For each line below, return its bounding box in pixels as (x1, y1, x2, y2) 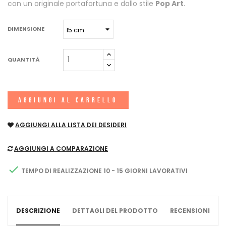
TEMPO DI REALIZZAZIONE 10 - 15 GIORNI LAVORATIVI (20, 166, 188, 176)
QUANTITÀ (8, 55, 40, 64)
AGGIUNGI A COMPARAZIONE (14, 144, 108, 153)
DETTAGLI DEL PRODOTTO (72, 206, 158, 215)
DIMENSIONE (8, 25, 44, 33)
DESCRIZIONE (16, 206, 60, 215)
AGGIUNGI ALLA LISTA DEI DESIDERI (15, 120, 127, 129)
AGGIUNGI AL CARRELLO (18, 95, 118, 104)
